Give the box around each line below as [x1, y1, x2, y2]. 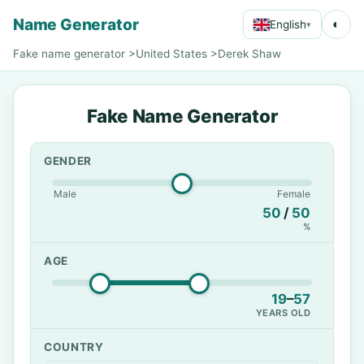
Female [277, 188, 310, 200]
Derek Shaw [218, 47, 281, 60]
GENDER [44, 154, 93, 167]
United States [136, 47, 207, 60]
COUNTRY [44, 340, 104, 353]
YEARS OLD [255, 307, 310, 318]
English [270, 17, 306, 31]
